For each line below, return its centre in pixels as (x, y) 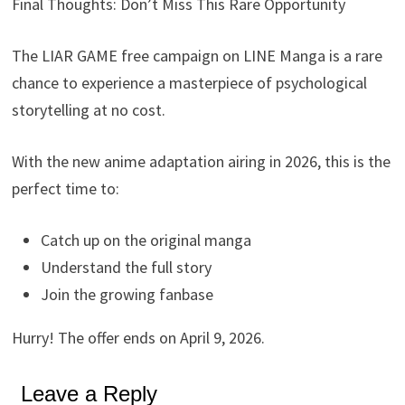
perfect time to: (66, 188)
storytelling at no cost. (89, 109)
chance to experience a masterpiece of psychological (190, 82)
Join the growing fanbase (127, 294)
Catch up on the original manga (146, 240)
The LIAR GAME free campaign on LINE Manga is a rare (198, 55)
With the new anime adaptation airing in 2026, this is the (202, 161)
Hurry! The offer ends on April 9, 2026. (139, 337)
